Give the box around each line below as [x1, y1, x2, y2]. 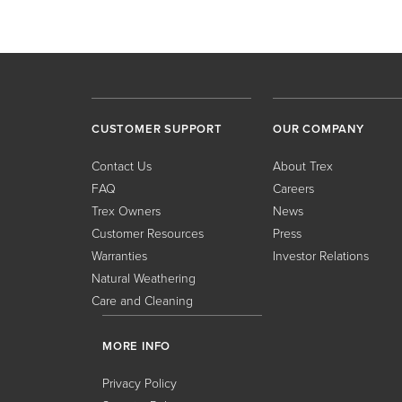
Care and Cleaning [92, 292, 193, 310]
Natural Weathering [92, 269, 196, 288]
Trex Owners [92, 202, 161, 221]
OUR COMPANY [273, 120, 364, 137]
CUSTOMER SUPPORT [92, 120, 223, 137]
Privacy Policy [102, 374, 177, 393]
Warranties [92, 247, 147, 266]
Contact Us [92, 157, 152, 176]
